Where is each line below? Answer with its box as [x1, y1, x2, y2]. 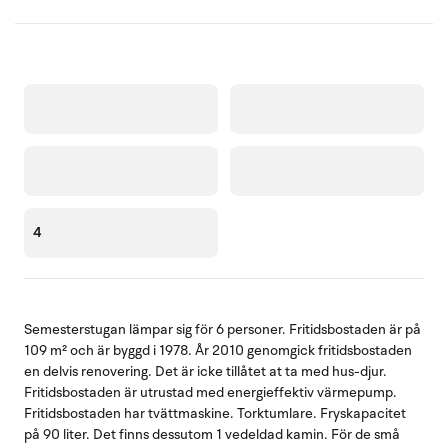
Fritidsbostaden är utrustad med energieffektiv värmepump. [24, 382, 397, 402]
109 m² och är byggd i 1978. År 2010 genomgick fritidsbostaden [24, 340, 412, 360]
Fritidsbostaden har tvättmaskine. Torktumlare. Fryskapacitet [24, 403, 406, 423]
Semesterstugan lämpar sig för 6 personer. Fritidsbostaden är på [24, 319, 421, 339]
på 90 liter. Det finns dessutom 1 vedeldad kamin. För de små [24, 424, 400, 444]
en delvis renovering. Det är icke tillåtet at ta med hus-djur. [24, 361, 387, 381]
